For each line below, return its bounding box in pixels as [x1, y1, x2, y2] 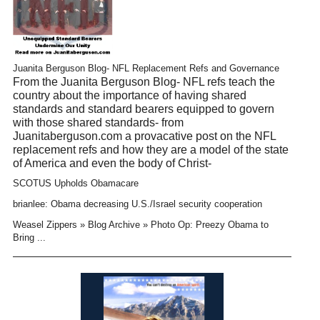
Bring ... [12, 232, 46, 244]
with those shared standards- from [12, 116, 184, 129]
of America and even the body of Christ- [12, 156, 211, 169]
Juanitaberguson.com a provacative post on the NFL [12, 129, 276, 142]
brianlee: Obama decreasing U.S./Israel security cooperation [12, 199, 262, 210]
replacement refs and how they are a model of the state [12, 143, 289, 156]
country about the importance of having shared [12, 89, 246, 101]
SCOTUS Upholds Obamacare [12, 178, 139, 189]
